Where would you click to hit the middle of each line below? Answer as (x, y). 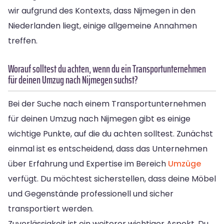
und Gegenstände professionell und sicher (91, 193)
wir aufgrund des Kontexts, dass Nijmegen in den (102, 10)
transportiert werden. (51, 208)
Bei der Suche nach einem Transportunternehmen (107, 103)
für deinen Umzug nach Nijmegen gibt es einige (99, 118)
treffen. (23, 40)
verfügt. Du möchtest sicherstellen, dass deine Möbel (112, 178)
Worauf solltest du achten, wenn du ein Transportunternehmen (107, 68)
